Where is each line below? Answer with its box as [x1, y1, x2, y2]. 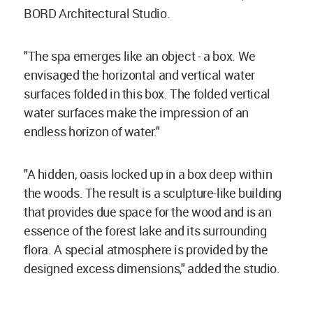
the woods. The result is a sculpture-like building [24, 184, 282, 202]
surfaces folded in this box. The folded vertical [24, 85, 270, 103]
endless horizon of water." [24, 123, 162, 140]
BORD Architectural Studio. [24, 5, 173, 22]
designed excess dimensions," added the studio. [24, 260, 283, 277]
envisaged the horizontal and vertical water [24, 66, 255, 84]
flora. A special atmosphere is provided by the [24, 241, 268, 259]
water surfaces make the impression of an [24, 104, 249, 122]
